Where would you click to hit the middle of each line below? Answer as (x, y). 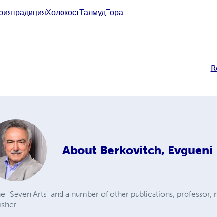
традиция (29, 12)
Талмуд (93, 12)
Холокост (63, 12)
